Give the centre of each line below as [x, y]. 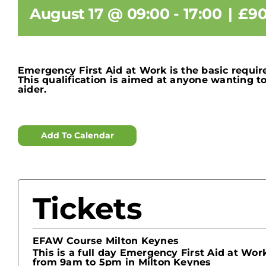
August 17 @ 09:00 [100, 14]
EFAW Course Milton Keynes [106, 241]
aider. [32, 90]
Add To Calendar [77, 136]
